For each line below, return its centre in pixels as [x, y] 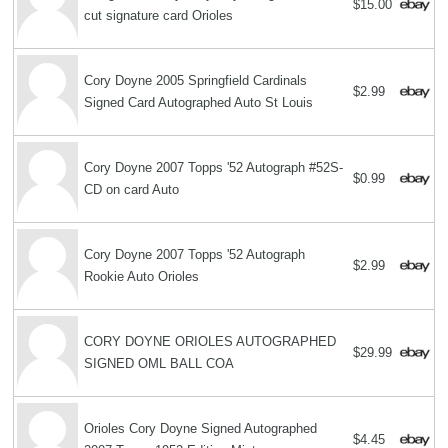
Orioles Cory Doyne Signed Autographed [201, 429]
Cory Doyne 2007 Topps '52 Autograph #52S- [214, 168]
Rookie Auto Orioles [142, 277]
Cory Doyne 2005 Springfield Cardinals [196, 81]
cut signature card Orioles [159, 16]
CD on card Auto [132, 190]
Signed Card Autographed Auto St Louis [199, 103]
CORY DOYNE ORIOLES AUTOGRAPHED [210, 342]
